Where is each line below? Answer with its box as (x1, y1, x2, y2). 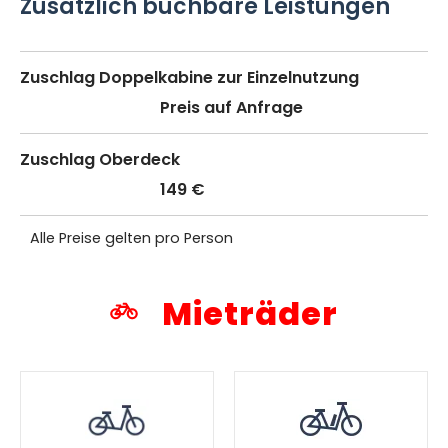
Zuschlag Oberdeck (20, 147, 180, 171)
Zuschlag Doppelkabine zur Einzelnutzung (20, 65, 359, 89)
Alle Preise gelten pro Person (30, 227, 233, 248)
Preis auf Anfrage (160, 95, 303, 119)
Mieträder (155, 290, 338, 336)
